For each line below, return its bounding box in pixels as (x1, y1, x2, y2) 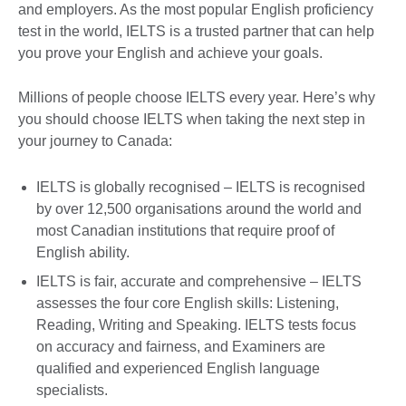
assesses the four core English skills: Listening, (36, 295, 339, 311)
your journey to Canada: (18, 133, 176, 150)
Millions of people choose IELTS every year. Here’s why (18, 90, 375, 106)
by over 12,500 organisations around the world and (36, 200, 362, 217)
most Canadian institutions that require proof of (36, 222, 334, 238)
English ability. (36, 244, 137, 260)
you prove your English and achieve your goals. (18, 45, 330, 62)
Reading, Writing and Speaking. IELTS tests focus (36, 316, 356, 333)
